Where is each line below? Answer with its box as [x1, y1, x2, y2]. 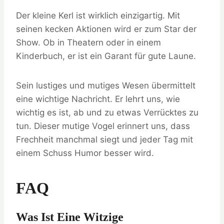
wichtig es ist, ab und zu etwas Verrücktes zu [16, 107, 198, 118]
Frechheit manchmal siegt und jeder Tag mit [16, 134, 193, 145]
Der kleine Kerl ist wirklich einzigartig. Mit [16, 10, 180, 21]
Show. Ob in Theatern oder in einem [16, 37, 161, 48]
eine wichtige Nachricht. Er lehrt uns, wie [16, 94, 180, 104]
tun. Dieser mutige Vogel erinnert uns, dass [16, 121, 190, 131]
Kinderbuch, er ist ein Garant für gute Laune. [16, 51, 196, 61]
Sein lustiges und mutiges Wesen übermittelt [16, 80, 195, 91]
